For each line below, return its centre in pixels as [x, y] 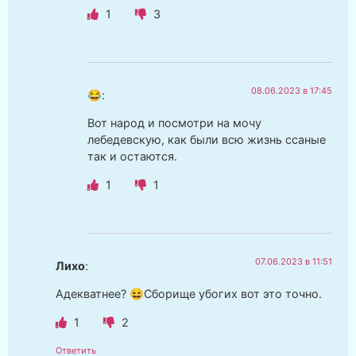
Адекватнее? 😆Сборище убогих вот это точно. [189, 294]
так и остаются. [132, 157]
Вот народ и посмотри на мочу [174, 123]
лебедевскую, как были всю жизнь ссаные [207, 140]
